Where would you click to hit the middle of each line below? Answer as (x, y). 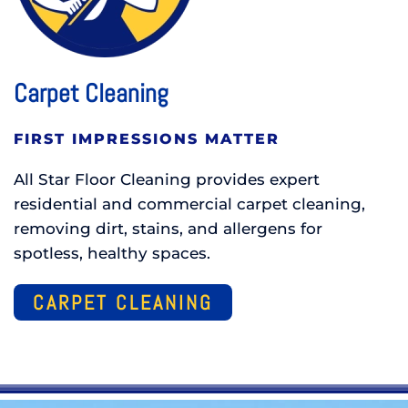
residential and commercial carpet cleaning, (189, 204)
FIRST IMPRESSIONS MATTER (147, 139)
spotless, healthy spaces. (112, 254)
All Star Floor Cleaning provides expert (167, 180)
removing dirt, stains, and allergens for (168, 229)
